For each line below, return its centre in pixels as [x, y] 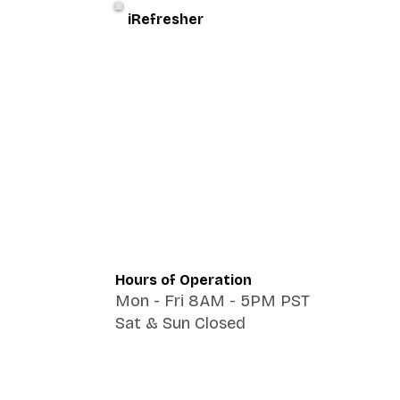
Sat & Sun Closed [180, 323]
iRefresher [165, 19]
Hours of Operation [183, 280]
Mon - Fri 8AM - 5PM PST [212, 301]
